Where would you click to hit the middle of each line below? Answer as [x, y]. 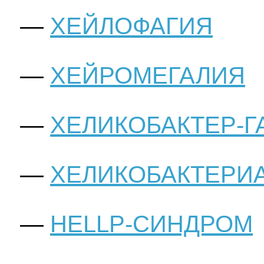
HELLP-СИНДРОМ [151, 224]
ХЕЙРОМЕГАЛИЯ [148, 76]
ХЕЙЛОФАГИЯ [131, 26]
